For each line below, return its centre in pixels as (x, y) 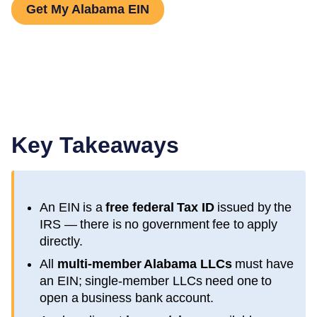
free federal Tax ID (160, 207)
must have (263, 264)
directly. (61, 241)
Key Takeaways (95, 145)
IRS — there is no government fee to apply (158, 224)
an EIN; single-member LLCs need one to (156, 281)
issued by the (253, 207)
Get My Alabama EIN (88, 9)
